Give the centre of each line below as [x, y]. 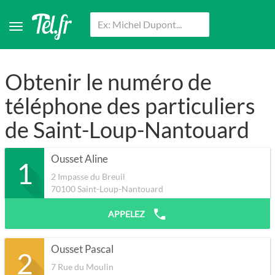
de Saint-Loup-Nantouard [127, 130]
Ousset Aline [79, 159]
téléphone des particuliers [130, 106]
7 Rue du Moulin [82, 267]
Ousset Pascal [82, 250]
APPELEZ [127, 214]
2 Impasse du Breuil [88, 177]
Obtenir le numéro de [108, 82]
